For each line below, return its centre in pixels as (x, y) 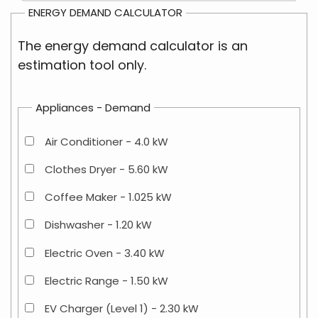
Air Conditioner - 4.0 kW (106, 141)
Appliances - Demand (93, 107)
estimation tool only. (82, 65)
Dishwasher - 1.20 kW (98, 225)
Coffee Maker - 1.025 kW (108, 197)
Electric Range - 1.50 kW (106, 280)
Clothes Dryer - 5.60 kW (106, 169)
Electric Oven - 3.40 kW (105, 253)
